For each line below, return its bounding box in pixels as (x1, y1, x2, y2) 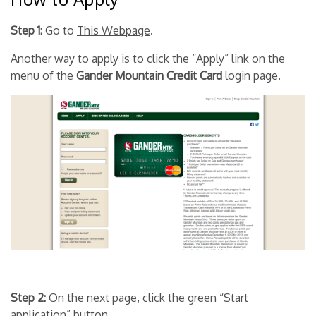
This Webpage (77, 23, 150, 37)
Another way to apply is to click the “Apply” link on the (11, 51, 285, 66)
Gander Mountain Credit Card (76, 68, 225, 83)
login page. (225, 68, 281, 83)
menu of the (11, 68, 76, 83)
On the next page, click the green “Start (49, 290, 248, 305)
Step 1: (11, 23, 45, 37)
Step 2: (11, 290, 49, 305)
